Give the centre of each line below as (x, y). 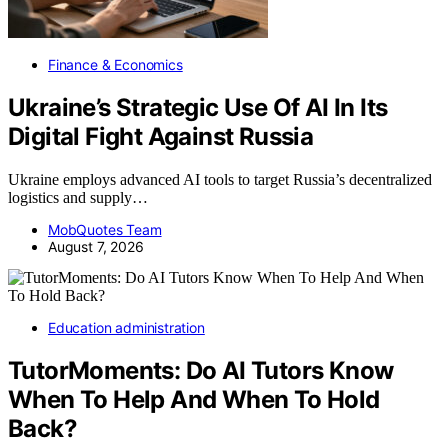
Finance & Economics (115, 65)
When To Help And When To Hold (194, 399)
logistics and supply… (78, 197)
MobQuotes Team (105, 229)
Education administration (126, 327)
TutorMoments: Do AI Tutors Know (201, 370)
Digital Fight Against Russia (161, 137)
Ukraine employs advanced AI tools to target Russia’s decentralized (220, 179)
